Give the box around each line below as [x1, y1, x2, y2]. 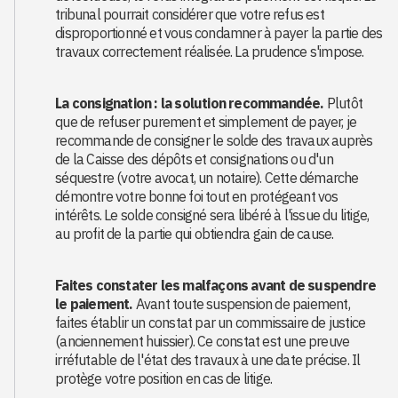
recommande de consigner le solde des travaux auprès [55, 131, 373, 149]
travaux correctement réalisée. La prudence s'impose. [55, 43, 364, 60]
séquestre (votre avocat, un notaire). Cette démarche [55, 169, 359, 187]
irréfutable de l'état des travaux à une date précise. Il [55, 351, 361, 369]
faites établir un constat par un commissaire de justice [55, 314, 366, 331]
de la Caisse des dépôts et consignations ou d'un [55, 150, 333, 168]
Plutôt [323, 94, 363, 112]
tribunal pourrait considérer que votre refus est [55, 5, 324, 23]
